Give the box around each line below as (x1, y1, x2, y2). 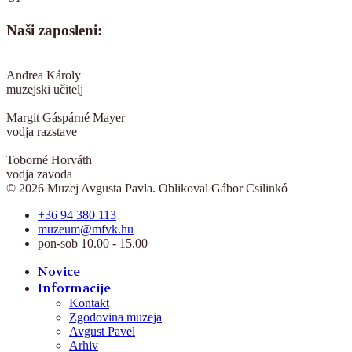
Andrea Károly (6, 68, 81, 82)
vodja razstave (6, 124, 77, 138)
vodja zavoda (6, 167, 72, 181)
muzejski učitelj (6, 82, 83, 96)
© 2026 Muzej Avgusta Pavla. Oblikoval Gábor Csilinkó (6, 181, 288, 195)
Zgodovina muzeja (69, 310, 162, 324)
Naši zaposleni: (6, 21, 102, 38)
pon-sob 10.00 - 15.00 (38, 236, 148, 250)
